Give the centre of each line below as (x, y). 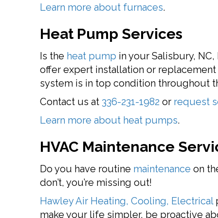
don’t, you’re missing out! (96, 182)
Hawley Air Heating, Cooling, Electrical (127, 201)
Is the (53, 56)
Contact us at (71, 102)
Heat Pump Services (111, 34)
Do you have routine (87, 169)
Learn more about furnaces (101, 7)
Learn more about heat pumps (109, 120)
